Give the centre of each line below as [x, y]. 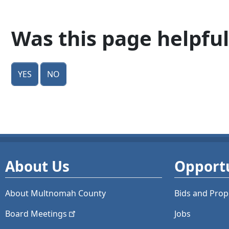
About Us [37, 166]
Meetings [49, 214]
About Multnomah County [55, 193]
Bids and [192, 193]
